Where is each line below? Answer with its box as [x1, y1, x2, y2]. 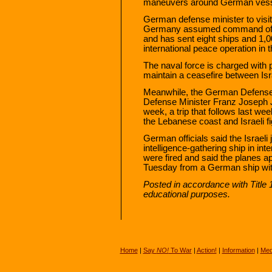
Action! [196, 246, 217, 254]
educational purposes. [143, 189, 230, 199]
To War [168, 246, 192, 254]
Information [222, 246, 255, 254]
